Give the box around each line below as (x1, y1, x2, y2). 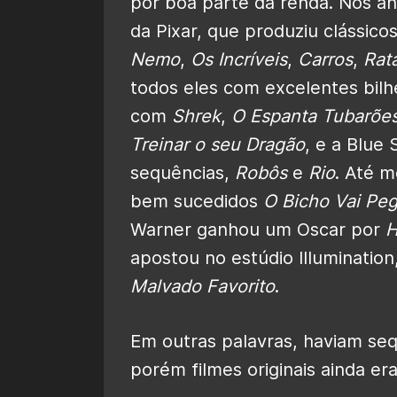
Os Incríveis (191, 48, 287, 70)
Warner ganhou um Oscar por (130, 218, 385, 240)
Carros (298, 48, 353, 70)
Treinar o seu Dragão (130, 133, 305, 155)
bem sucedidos (130, 190, 263, 212)
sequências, (130, 161, 235, 183)
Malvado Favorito (130, 275, 275, 297)
